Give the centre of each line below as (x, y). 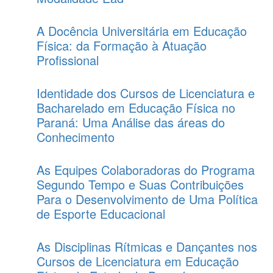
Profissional (68, 60)
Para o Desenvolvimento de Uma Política (147, 199)
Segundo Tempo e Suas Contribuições (140, 184)
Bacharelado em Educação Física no (136, 108)
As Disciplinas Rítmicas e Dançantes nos (147, 246)
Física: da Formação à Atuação (122, 45)
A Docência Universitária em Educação (142, 31)
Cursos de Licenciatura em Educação (138, 261)
